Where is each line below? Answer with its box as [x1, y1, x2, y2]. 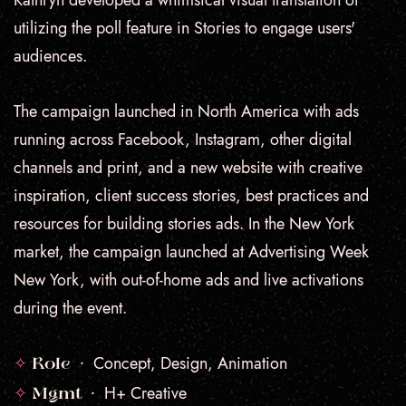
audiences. [14, 44, 87, 68]
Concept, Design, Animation [89, 352, 287, 375]
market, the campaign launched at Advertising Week [14, 240, 369, 264]
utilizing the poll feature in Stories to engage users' [14, 16, 355, 40]
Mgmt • [32, 386, 104, 403]
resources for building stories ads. [14, 212, 248, 236]
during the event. [14, 296, 127, 320]
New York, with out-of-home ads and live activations [14, 268, 363, 292]
